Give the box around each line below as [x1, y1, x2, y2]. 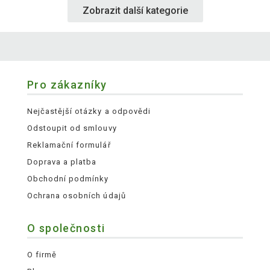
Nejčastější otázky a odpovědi [27, 107, 151, 116]
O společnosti [27, 222, 105, 235]
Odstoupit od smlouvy [27, 124, 117, 133]
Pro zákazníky [27, 78, 107, 92]
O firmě [27, 250, 57, 259]
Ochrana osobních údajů [27, 191, 126, 201]
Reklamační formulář [27, 140, 111, 150]
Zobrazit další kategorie [82, 4, 188, 16]
